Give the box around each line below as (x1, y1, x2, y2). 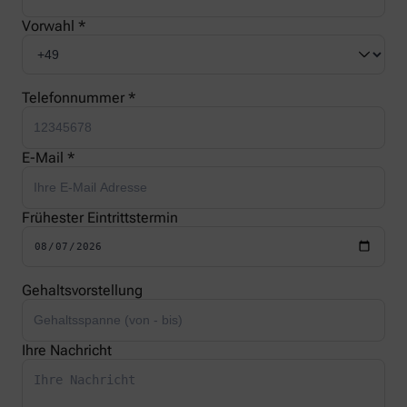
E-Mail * (22, 149, 74, 167)
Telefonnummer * (22, 89, 135, 107)
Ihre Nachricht (22, 342, 112, 360)
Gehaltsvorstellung (22, 282, 143, 300)
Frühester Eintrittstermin (22, 209, 178, 227)
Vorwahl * (22, 17, 85, 35)
